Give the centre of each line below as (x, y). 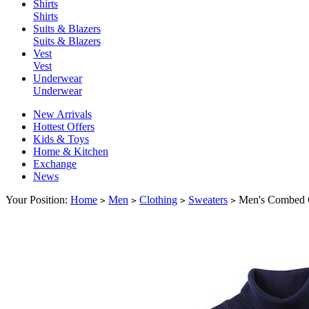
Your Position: (38, 200)
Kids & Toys (61, 139)
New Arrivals (62, 114)
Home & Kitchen (71, 152)
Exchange (55, 164)
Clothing (158, 200)
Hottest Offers (64, 127)
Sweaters (208, 200)
